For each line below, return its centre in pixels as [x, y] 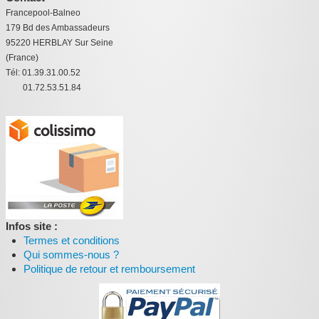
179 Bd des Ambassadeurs [58, 28]
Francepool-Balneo [43, 13]
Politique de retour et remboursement [109, 269]
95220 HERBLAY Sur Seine [59, 43]
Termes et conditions [72, 241]
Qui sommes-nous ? [71, 255]
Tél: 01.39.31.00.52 [43, 73]
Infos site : [32, 226]
